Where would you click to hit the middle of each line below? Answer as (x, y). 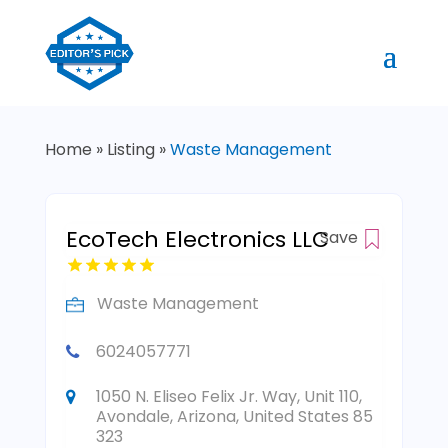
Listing (130, 150)
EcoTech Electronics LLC (197, 240)
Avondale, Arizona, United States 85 (234, 417)
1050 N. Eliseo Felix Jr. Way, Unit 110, (228, 397)
